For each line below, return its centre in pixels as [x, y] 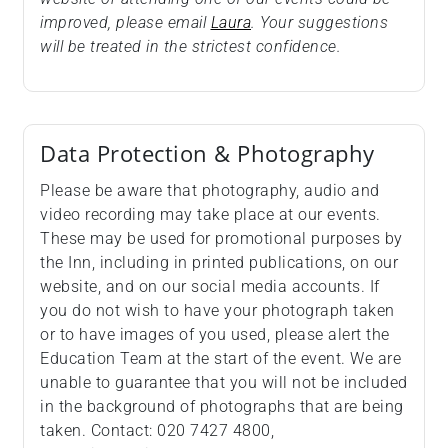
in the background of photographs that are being [222, 407]
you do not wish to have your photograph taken [217, 311]
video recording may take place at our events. [210, 215]
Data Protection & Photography [207, 154]
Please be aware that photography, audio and [210, 191]
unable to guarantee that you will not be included [224, 383]
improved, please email [125, 23]
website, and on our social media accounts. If [210, 287]
